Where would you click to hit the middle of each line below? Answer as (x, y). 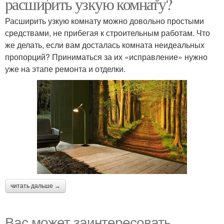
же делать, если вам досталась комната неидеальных (105, 45)
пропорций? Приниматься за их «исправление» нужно (106, 57)
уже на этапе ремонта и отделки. (65, 69)
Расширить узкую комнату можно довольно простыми (104, 21)
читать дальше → (35, 186)
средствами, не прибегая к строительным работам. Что (107, 33)
